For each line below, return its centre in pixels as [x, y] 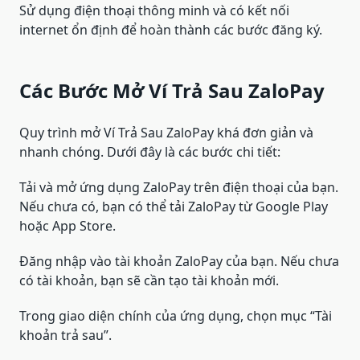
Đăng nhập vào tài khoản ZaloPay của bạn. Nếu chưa [179, 262]
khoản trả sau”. [65, 335]
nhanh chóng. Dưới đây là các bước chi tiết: [150, 152]
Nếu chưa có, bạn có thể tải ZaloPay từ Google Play [174, 207]
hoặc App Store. [67, 226]
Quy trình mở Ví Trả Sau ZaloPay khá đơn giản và [166, 133]
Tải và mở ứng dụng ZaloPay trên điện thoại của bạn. [179, 188]
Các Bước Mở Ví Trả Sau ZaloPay [172, 91]
